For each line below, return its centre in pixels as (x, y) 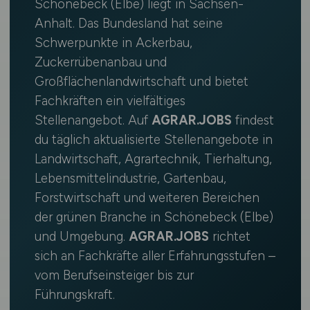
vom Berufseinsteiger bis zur (114, 275)
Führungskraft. (74, 295)
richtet (229, 237)
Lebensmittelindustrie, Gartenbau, (130, 179)
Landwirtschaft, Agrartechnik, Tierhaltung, (153, 159)
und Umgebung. (81, 237)
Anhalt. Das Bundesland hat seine (128, 24)
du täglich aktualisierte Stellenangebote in (153, 140)
